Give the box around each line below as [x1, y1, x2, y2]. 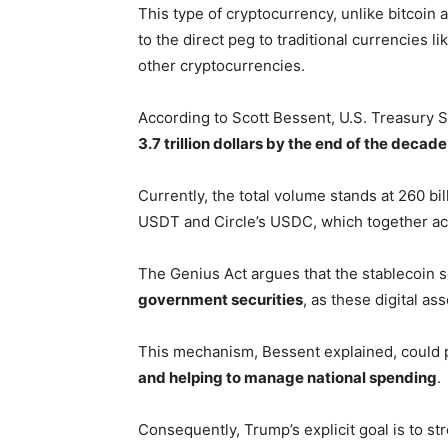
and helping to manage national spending [138, 368, 437, 387]
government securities [138, 290, 303, 309]
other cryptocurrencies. [138, 56, 305, 75]
